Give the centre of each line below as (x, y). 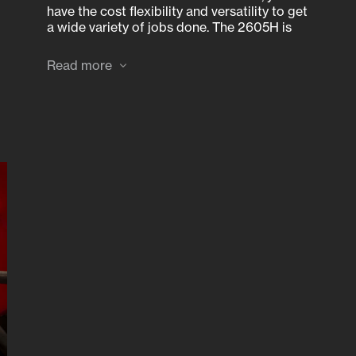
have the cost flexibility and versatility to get (177, 11)
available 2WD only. (104, 43)
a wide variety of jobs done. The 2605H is (169, 27)
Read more (79, 65)
